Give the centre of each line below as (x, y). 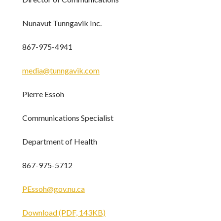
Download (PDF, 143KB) (64, 213)
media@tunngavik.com (61, 71)
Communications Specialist (68, 118)
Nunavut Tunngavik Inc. (62, 23)
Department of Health (59, 142)
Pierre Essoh (43, 94)
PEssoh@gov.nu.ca (53, 189)
